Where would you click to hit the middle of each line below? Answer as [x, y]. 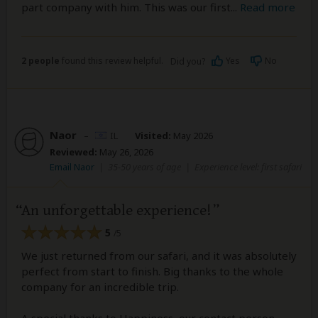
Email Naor [72, 167]
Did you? [189, 62]
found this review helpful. [111, 61]
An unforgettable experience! [116, 211]
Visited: [153, 136]
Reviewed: [73, 152]
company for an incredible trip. [100, 286]
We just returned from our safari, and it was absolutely [159, 255]
